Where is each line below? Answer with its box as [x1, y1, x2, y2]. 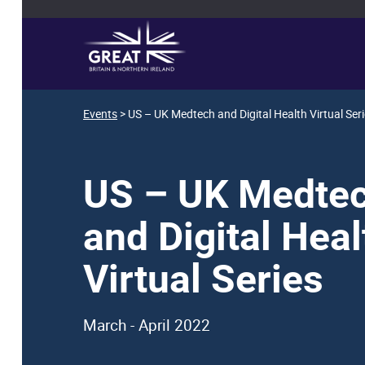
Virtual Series [83, 256, 323, 303]
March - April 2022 [83, 314, 210, 336]
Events [83, 106, 117, 121]
